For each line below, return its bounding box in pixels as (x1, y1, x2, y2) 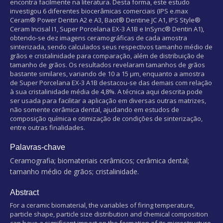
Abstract (10, 188, 39, 197)
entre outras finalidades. (10, 122, 85, 132)
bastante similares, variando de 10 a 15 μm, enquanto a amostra (10, 69, 205, 78)
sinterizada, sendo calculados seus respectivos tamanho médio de (10, 42, 213, 51)
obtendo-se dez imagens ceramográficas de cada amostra (10, 33, 187, 42)
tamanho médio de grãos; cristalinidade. (10, 166, 139, 176)
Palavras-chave (10, 142, 65, 151)
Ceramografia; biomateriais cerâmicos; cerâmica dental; (10, 155, 189, 165)
